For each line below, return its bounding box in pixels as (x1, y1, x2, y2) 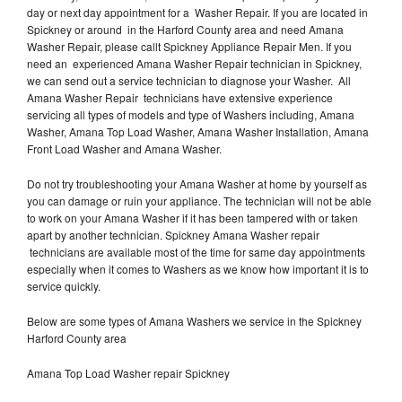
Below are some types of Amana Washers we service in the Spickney (27, 312, 362, 328)
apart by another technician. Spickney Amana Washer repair (27, 226, 319, 242)
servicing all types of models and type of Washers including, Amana (27, 106, 354, 122)
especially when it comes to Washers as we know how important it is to (27, 260, 369, 276)
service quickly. (27, 277, 100, 293)
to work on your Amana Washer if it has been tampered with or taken (27, 209, 358, 225)
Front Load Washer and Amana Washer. (27, 140, 222, 156)
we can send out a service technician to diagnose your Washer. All (27, 72, 351, 88)
